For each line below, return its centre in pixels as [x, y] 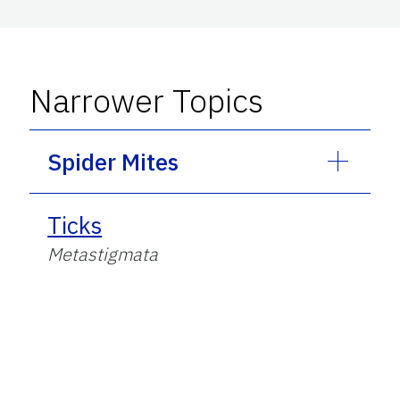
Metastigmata [103, 254]
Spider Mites [113, 161]
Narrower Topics [147, 100]
